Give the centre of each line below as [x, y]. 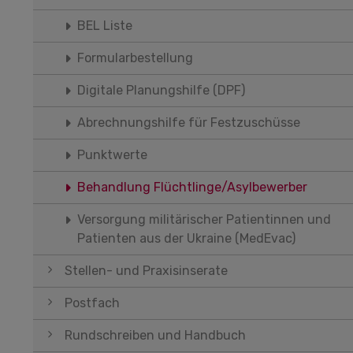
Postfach [92, 303]
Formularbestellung [135, 58]
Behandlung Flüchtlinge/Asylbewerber [192, 187]
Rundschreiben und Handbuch [155, 335]
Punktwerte [112, 155]
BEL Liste [105, 26]
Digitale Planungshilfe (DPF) [161, 90]
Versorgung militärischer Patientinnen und [204, 219]
